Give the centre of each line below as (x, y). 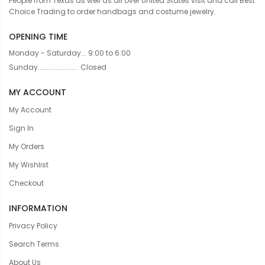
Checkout (26, 183)
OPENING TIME (38, 37)
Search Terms (34, 244)
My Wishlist (29, 165)
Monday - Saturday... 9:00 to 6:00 (70, 53)
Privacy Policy (33, 226)
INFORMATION (38, 209)
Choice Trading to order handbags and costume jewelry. (112, 12)
